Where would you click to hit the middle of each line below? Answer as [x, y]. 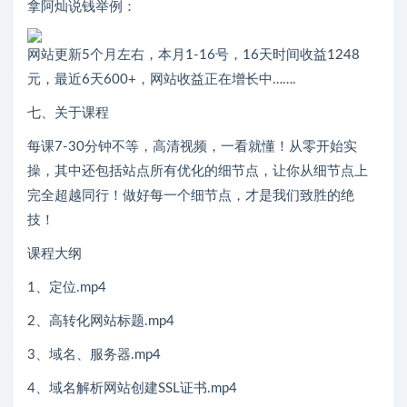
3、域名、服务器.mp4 [94, 355]
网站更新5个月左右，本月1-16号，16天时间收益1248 [194, 55]
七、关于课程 [68, 114]
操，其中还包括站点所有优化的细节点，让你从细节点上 [198, 172]
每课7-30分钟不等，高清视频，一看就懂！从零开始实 [192, 147]
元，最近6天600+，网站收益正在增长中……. [162, 80]
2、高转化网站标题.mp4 [101, 322]
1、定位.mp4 [67, 288]
